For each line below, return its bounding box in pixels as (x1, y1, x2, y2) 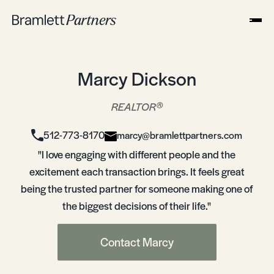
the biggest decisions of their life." (62, 198, 212, 213)
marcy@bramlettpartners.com (117, 128, 243, 142)
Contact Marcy (100, 234, 174, 250)
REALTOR (111, 99, 156, 114)
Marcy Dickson (77, 65, 196, 91)
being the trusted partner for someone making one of (21, 181, 253, 196)
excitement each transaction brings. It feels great (29, 164, 245, 179)
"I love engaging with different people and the (38, 147, 236, 161)
